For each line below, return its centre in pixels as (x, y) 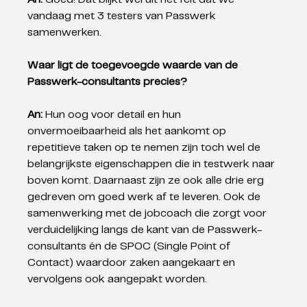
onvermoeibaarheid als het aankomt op (128, 131)
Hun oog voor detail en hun (115, 115)
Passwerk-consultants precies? (109, 82)
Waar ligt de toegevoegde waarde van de (134, 65)
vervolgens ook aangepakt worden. (118, 279)
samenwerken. (66, 33)
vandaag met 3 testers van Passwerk (123, 16)
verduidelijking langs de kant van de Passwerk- (145, 230)
